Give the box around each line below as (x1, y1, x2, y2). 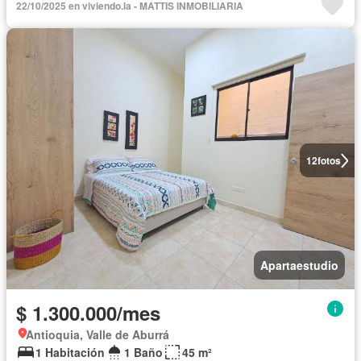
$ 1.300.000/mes (16, 299, 160, 327)
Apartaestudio (260, 257, 338, 274)
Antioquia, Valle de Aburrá (26, 326, 169, 343)
